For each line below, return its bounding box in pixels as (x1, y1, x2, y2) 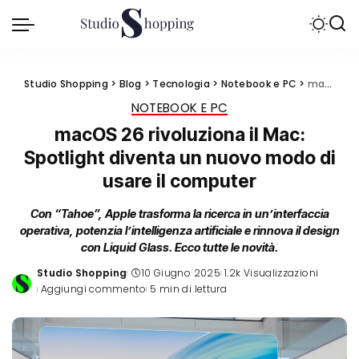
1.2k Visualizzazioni (224, 266, 319, 280)
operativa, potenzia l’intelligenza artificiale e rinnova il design (19, 224, 340, 237)
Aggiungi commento (41, 282, 147, 296)
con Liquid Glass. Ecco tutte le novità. (81, 240, 278, 254)
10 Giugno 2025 (141, 266, 220, 280)
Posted (36, 272, 75, 287)
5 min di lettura (150, 282, 228, 296)
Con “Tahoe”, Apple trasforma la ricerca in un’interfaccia (30, 207, 329, 220)
